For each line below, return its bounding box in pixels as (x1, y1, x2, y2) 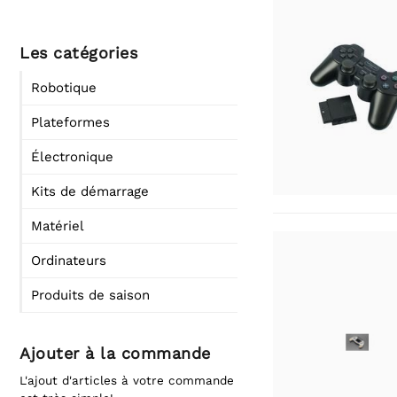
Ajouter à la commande (19, 344, 211, 362)
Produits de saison (31, 287, 150, 303)
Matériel (31, 218, 84, 234)
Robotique (31, 80, 97, 96)
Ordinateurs (31, 253, 106, 269)
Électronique (31, 149, 113, 165)
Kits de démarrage (31, 183, 149, 199)
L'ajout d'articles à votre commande (19, 373, 234, 387)
